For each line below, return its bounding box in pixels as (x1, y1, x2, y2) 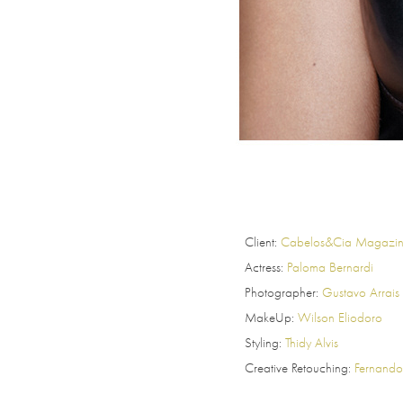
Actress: (245, 259, 283, 276)
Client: (245, 234, 281, 251)
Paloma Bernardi (287, 259, 373, 276)
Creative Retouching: (245, 360, 354, 377)
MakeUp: (245, 309, 294, 327)
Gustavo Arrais (322, 284, 399, 301)
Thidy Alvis (285, 335, 338, 352)
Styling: (245, 335, 282, 352)
